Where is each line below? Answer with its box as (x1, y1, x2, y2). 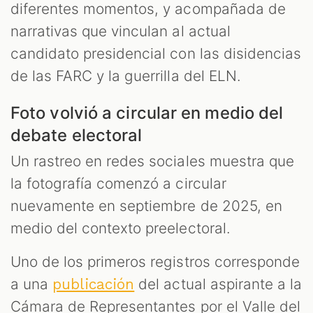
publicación (52, 275, 135, 293)
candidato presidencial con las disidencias (10, 44, 301, 62)
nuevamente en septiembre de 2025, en (10, 196, 282, 214)
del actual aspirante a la (134, 275, 302, 293)
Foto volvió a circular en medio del (10, 102, 284, 123)
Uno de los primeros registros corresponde (10, 252, 300, 270)
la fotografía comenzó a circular (10, 174, 226, 192)
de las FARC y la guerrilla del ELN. (10, 66, 241, 85)
